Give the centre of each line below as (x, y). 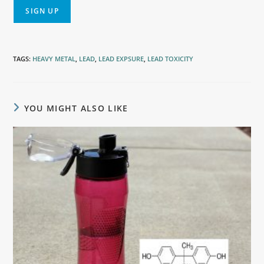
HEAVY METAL (54, 59)
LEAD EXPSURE (121, 59)
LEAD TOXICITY (171, 59)
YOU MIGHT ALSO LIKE (76, 108)
